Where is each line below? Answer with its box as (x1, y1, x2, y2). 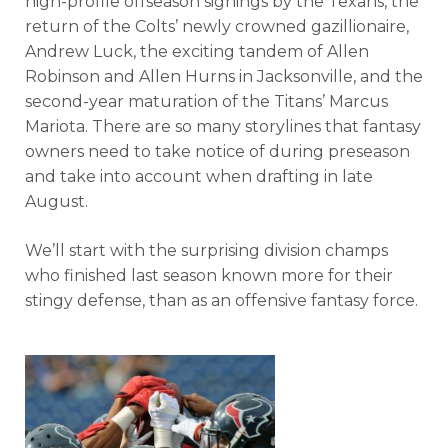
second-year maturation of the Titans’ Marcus (25, 92, 388, 111)
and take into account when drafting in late (25, 167, 373, 186)
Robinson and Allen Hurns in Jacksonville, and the (25, 67, 423, 86)
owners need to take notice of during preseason (25, 142, 410, 161)
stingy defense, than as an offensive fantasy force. (25, 291, 418, 310)
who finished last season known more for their (25, 266, 393, 285)
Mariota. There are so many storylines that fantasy (25, 117, 421, 136)
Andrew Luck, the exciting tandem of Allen (25, 42, 369, 61)
